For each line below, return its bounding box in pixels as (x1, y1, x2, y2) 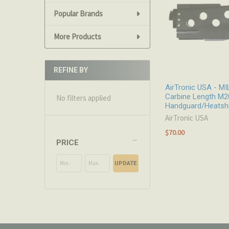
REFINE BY (53, 66, 88, 75)
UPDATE (114, 159, 137, 167)
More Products (53, 31, 101, 41)
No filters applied (56, 93, 111, 103)
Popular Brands (53, 8, 103, 18)
